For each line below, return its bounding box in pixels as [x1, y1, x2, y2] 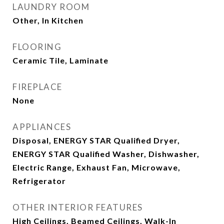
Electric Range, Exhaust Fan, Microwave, [12, 162, 180, 172]
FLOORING [12, 41, 61, 52]
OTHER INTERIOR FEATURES [12, 202, 143, 212]
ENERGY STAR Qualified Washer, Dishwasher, [12, 149, 199, 158]
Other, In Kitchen [12, 15, 83, 25]
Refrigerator [12, 176, 66, 185]
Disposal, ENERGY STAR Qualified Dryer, [12, 135, 180, 145]
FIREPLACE [12, 81, 62, 92]
